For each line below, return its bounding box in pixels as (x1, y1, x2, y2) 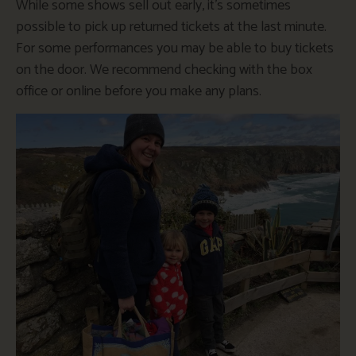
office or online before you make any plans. (16, 79, 261, 104)
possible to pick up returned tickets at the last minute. (16, 15, 327, 40)
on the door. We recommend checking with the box (16, 58, 312, 83)
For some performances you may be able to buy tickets (16, 37, 334, 61)
